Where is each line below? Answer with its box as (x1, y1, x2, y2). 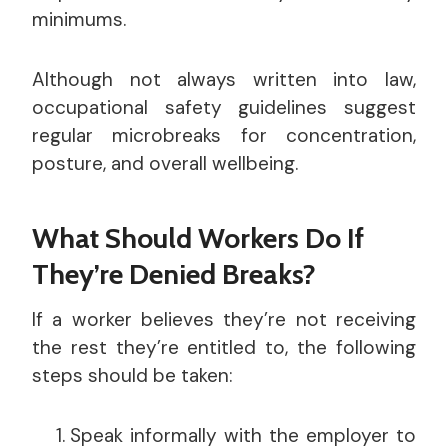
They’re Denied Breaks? (32, 257, 316, 292)
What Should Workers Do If (32, 221, 364, 256)
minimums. (32, 7, 126, 33)
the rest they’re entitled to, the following (32, 335, 416, 361)
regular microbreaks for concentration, (32, 123, 416, 149)
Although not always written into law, (32, 67, 416, 93)
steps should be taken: (32, 363, 233, 389)
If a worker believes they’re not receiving (32, 307, 416, 333)
